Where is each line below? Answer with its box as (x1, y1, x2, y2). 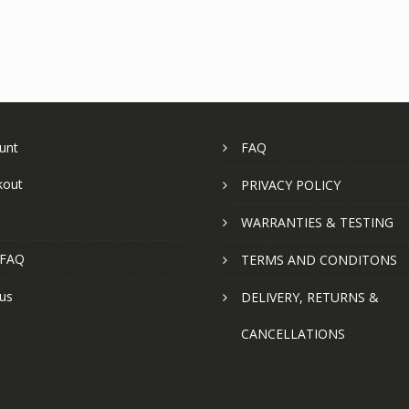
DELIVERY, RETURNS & (241, 288, 379, 307)
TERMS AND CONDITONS (241, 251, 397, 269)
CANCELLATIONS (241, 325, 345, 343)
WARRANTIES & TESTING (241, 214, 393, 232)
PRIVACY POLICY (241, 176, 341, 194)
